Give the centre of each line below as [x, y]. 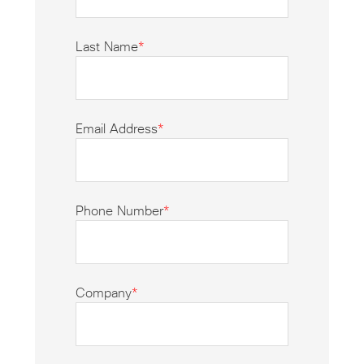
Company [103, 294]
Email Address [116, 130]
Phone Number [119, 212]
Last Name [106, 48]
